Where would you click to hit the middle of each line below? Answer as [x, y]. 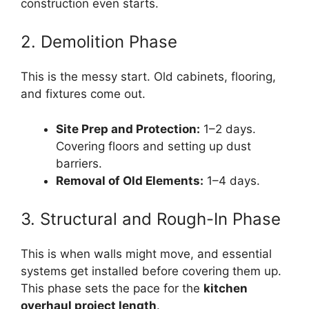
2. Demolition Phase [99, 42]
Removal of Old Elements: [130, 180]
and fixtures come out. [83, 94]
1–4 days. [232, 180]
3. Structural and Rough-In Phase [151, 219]
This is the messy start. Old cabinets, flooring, [148, 77]
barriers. [79, 163]
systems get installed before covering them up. [151, 271]
